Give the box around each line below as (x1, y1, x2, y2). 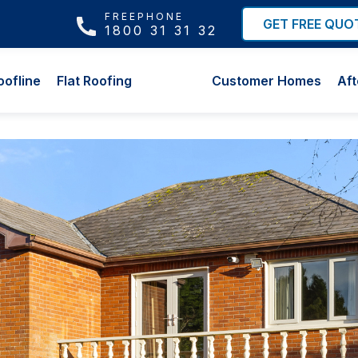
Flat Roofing (57, 72, 132, 89)
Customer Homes (212, 72, 321, 89)
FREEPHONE (105, 10, 184, 22)
